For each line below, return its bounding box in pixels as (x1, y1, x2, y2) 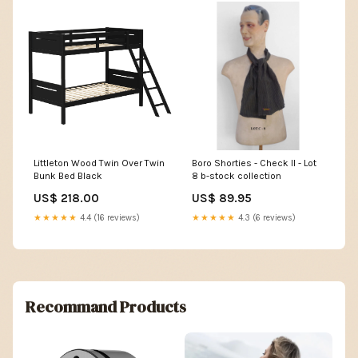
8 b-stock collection (192, 169, 281, 181)
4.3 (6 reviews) (236, 212, 296, 223)
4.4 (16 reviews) (78, 212, 140, 223)
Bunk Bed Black (34, 169, 102, 181)
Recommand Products (26, 295, 186, 318)
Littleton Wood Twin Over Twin (34, 157, 165, 169)
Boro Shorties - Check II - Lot (192, 157, 316, 169)
